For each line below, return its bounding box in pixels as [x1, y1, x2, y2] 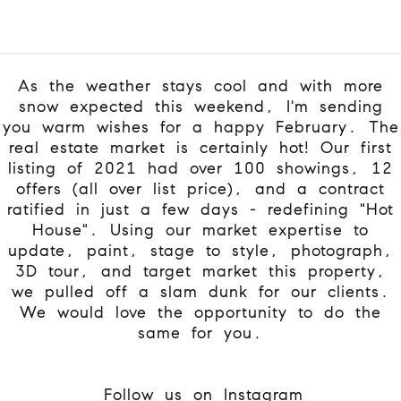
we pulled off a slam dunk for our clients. [11, 281, 390, 302]
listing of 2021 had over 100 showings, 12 [8, 158, 393, 178]
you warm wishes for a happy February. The [2, 116, 399, 137]
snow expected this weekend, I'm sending [18, 96, 383, 116]
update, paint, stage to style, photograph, [7, 240, 394, 260]
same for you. [138, 322, 263, 343]
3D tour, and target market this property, [14, 260, 387, 281]
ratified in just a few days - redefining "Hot [7, 199, 394, 219]
